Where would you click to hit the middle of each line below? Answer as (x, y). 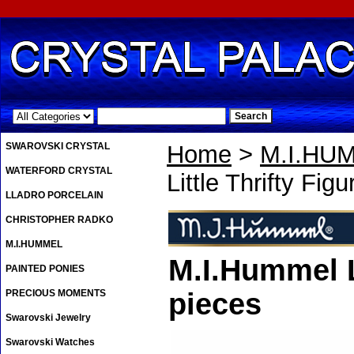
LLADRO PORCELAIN (55, 196)
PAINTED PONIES (45, 269)
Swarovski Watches (50, 343)
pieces (215, 305)
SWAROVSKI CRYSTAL (58, 147)
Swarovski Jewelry (48, 318)
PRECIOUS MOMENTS (56, 294)
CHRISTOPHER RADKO (59, 220)
